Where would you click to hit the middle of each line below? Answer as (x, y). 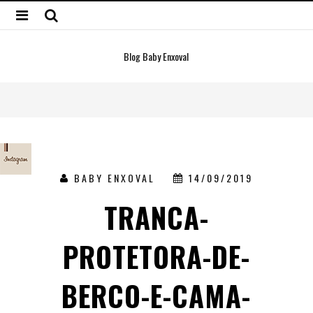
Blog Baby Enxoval (156, 56)
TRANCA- (156, 217)
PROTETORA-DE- (156, 256)
